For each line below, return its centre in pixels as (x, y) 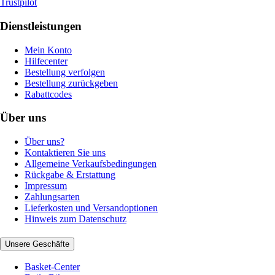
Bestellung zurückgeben (71, 83)
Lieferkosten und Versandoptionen (91, 207)
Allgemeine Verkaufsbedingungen (91, 163)
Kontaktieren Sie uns (65, 152)
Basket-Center (52, 267)
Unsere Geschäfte (37, 244)
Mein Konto (48, 50)
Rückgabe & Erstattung (70, 174)
